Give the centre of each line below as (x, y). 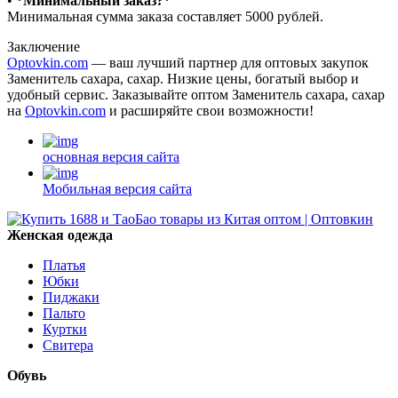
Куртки (65, 330)
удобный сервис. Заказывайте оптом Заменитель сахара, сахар (196, 95)
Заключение (44, 47)
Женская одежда (60, 235)
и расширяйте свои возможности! (210, 111)
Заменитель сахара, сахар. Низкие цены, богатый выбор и (183, 79)
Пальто (64, 314)
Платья (64, 266)
